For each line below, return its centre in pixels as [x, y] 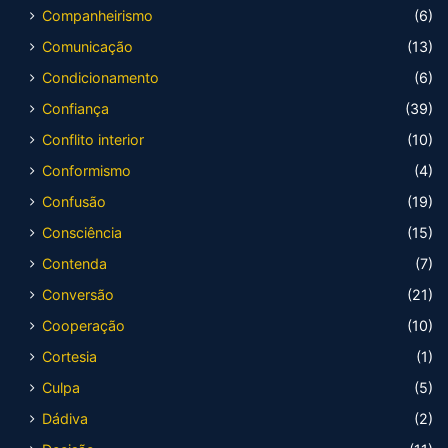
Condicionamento [100, 78]
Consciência [82, 233]
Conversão [78, 295]
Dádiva [65, 419]
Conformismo [86, 171]
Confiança [75, 109]
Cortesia [69, 357]
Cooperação [83, 326]
